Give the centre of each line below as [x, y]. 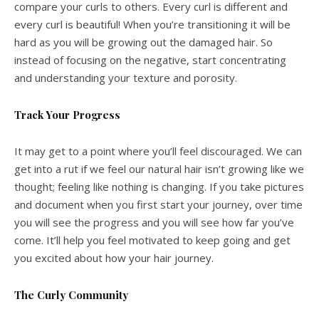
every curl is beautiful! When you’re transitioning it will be [152, 24]
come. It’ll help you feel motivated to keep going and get [152, 240]
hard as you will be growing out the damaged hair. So [143, 42]
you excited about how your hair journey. [114, 258]
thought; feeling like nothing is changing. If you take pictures [159, 187]
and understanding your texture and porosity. [126, 78]
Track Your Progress [67, 115]
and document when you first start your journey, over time [158, 204]
